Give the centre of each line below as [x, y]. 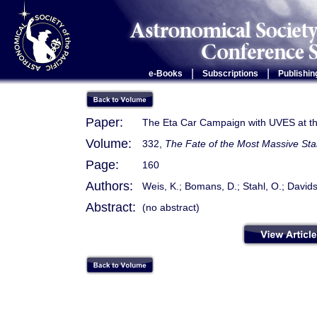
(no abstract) [171, 207]
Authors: [109, 186]
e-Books [165, 74]
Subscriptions [230, 74]
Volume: [109, 144]
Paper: [104, 122]
